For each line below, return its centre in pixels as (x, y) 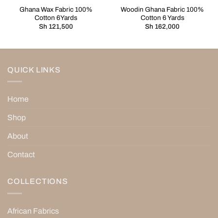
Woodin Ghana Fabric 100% (162, 9)
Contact (21, 155)
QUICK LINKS (34, 70)
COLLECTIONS (38, 182)
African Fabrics (33, 211)
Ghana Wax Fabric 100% (56, 9)
